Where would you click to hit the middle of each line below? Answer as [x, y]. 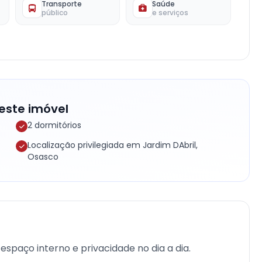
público [55, 13]
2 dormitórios [55, 125]
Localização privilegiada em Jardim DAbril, [113, 145]
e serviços [170, 13]
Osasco [43, 157]
